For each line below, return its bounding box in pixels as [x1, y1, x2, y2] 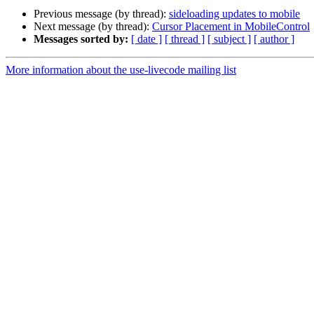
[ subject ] [207, 33, 251, 46]
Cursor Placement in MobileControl [152, 20, 310, 33]
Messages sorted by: [34, 33, 128, 46]
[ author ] [254, 33, 294, 46]
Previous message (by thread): [34, 8, 169, 20]
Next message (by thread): [34, 20, 152, 33]
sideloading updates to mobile [169, 8, 300, 20]
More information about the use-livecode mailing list [6, 64, 236, 76]
